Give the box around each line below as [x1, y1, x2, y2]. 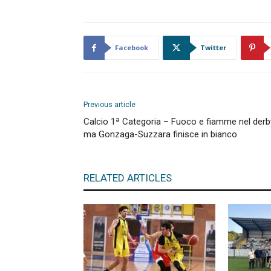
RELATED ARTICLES [83, 172, 172, 184]
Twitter [200, 43, 226, 52]
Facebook [115, 43, 148, 52]
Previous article [83, 100, 135, 109]
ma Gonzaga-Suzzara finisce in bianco [83, 129, 237, 140]
